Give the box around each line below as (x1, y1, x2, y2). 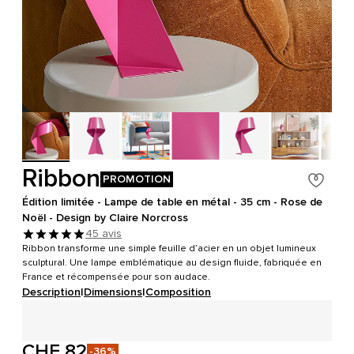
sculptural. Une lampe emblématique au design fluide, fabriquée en (22, 257, 322, 269)
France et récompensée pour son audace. (22, 271, 210, 283)
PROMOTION (103, 172, 171, 186)
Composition (145, 285, 211, 299)
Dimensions (84, 285, 142, 299)
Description (22, 285, 81, 299)
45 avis (85, 227, 122, 240)
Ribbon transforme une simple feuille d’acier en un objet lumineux (22, 243, 316, 254)
